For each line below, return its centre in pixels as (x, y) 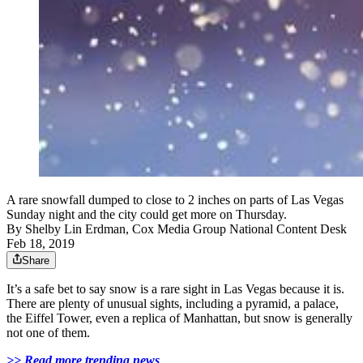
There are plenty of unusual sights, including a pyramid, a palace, (173, 304)
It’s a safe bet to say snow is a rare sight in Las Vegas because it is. (175, 289)
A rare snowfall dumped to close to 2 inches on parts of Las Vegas (175, 200)
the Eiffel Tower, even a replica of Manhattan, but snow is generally (179, 318)
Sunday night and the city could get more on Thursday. (147, 215)
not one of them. (48, 333)
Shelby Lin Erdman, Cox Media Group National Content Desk (186, 229)
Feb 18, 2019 (41, 244)
